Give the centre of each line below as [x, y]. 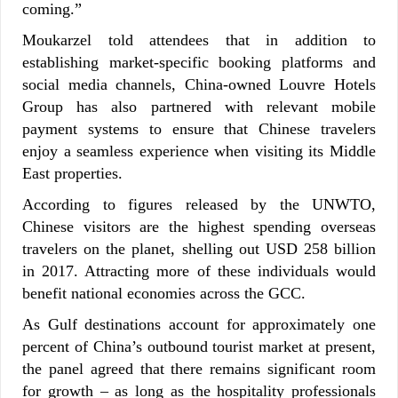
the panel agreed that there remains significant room [199, 368]
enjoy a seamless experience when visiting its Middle [199, 151]
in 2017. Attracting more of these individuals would [199, 271]
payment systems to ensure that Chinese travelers [199, 128]
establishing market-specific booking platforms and [199, 62]
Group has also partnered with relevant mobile [199, 106]
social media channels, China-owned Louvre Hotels [199, 84]
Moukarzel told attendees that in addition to [199, 40]
